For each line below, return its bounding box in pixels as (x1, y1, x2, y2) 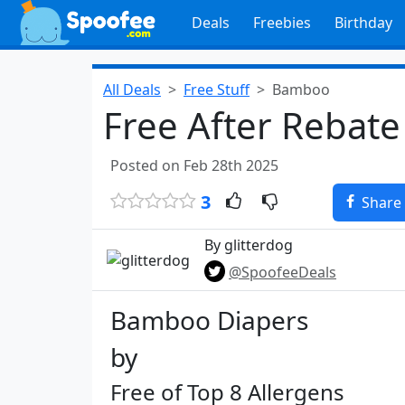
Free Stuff (184, 80, 250, 99)
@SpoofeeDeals (229, 262, 336, 282)
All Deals (103, 80, 161, 99)
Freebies (252, 13, 311, 33)
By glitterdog (204, 235, 293, 255)
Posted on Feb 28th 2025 (110, 155, 278, 175)
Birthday (334, 13, 392, 33)
